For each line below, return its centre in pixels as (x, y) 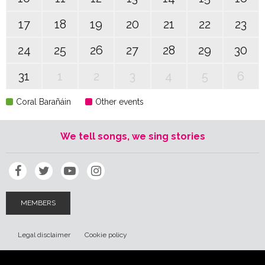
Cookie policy (106, 235)
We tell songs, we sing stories (132, 136)
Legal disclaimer (44, 235)
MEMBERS (38, 203)
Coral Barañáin (43, 102)
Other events (119, 102)
